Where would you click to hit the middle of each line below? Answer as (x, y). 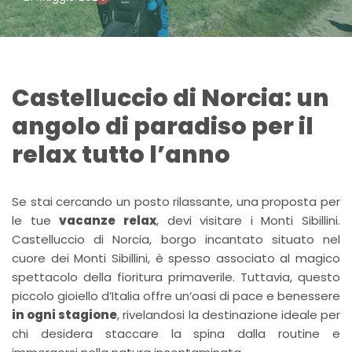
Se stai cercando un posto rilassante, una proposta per (176, 202)
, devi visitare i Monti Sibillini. (248, 220)
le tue (36, 220)
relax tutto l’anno (121, 155)
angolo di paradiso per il (163, 126)
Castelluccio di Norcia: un (170, 98)
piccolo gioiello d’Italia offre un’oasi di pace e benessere (176, 296)
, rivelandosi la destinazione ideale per (229, 315)
